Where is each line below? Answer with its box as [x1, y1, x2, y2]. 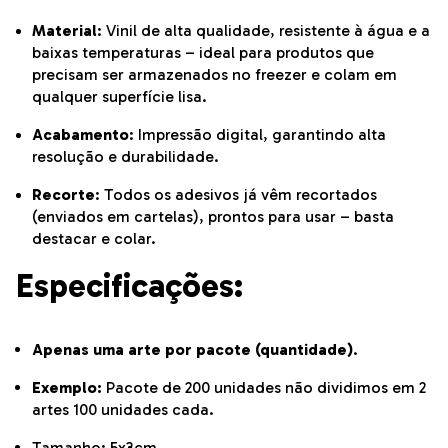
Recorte [32, 185, 95, 205]
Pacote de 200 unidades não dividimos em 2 [102, 378, 426, 398]
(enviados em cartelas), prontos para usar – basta [32, 207, 394, 227]
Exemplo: [32, 378, 102, 398]
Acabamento [32, 125, 129, 145]
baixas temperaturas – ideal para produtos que [32, 43, 374, 63]
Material [32, 21, 97, 41]
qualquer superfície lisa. [32, 87, 207, 107]
